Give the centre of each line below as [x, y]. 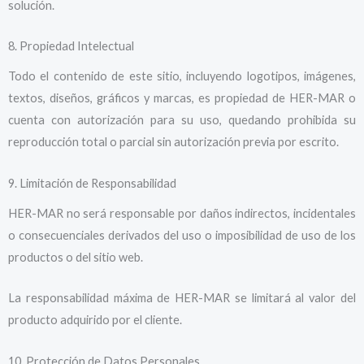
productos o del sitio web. [76, 257]
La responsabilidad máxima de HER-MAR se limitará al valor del [182, 298]
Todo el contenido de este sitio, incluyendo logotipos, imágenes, [182, 76]
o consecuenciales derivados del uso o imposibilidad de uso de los [182, 235]
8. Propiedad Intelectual [71, 46]
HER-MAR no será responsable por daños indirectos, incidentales [182, 213]
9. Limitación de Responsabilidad [92, 183]
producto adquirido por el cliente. [95, 320]
